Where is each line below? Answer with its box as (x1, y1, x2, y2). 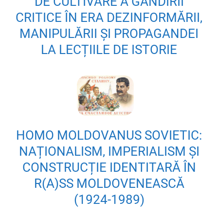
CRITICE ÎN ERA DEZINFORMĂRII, (16, 10, 202, 25)
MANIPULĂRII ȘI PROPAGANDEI (19, 26, 199, 41)
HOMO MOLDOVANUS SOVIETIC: (16, 128, 202, 143)
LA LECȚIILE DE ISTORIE (41, 42, 177, 57)
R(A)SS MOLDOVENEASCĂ (34, 176, 184, 191)
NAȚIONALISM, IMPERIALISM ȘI (18, 144, 200, 159)
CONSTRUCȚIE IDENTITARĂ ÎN (22, 160, 196, 175)
